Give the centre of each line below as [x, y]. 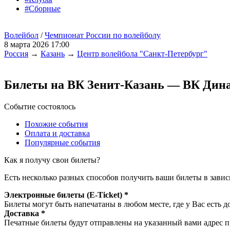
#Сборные [43, 8]
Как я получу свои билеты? [52, 160]
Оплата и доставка [57, 133]
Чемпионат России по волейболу [103, 35]
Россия [16, 54]
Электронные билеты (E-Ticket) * [66, 195]
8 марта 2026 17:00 [37, 44]
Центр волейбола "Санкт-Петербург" [142, 54]
